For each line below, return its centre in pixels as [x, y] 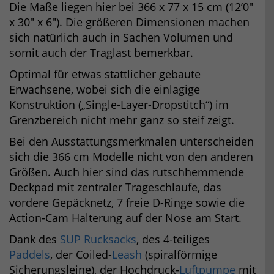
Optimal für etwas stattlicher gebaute [105, 74]
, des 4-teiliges [173, 239]
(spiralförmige [180, 254]
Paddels [30, 254]
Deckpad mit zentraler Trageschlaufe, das [115, 187]
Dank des [35, 239]
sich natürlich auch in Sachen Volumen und [121, 37]
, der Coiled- [81, 254]
